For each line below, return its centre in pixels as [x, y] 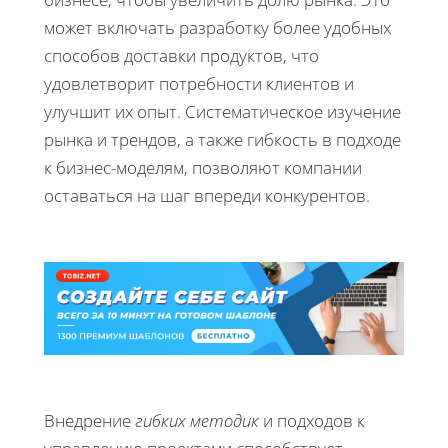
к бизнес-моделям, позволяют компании [203, 167]
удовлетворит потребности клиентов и [199, 83]
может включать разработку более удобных [217, 27]
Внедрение [89, 420]
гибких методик [197, 420]
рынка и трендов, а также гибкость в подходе [222, 139]
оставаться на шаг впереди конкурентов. [207, 195]
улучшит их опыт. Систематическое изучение [222, 111]
